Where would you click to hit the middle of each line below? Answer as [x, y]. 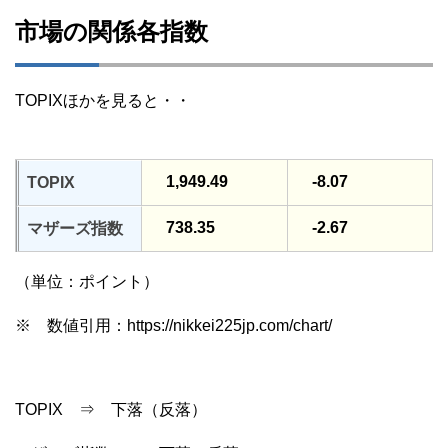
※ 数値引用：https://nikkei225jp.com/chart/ [173, 326]
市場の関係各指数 [111, 32]
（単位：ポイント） [87, 282]
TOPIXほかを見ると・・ [103, 101]
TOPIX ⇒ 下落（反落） [111, 410]
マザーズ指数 [75, 229]
